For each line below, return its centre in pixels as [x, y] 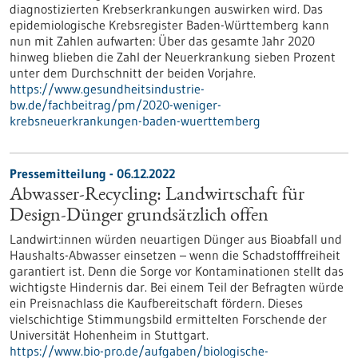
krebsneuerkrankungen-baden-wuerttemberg [135, 121]
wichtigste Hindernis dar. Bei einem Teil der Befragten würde [177, 287]
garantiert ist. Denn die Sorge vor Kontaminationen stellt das [177, 271]
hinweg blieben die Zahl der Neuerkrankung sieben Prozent [173, 57]
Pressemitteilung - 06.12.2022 [92, 173]
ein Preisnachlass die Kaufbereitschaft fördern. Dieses [156, 303]
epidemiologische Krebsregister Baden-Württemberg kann [169, 25]
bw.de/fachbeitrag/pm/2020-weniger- [115, 105]
